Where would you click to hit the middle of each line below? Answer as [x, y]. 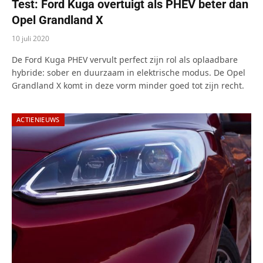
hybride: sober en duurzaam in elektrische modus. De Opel [129, 72]
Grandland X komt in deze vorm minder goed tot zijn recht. [128, 85]
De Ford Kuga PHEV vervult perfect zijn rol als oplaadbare [125, 59]
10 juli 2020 [31, 38]
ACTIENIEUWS [38, 119]
